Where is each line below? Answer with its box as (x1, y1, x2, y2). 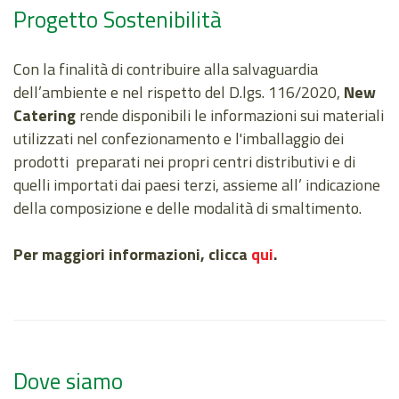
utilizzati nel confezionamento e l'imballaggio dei (13, 126, 344, 151)
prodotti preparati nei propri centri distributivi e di (13, 150, 355, 175)
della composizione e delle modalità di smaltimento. (13, 196, 362, 221)
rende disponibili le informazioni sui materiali (76, 103, 384, 128)
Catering (13, 103, 76, 128)
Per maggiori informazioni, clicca (13, 242, 251, 267)
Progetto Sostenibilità (13, 3, 222, 37)
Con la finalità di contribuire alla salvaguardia (13, 57, 318, 82)
